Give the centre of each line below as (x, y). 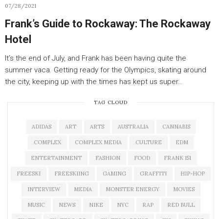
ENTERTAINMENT (56, 158)
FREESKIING (72, 174)
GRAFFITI (153, 174)
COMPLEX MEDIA (98, 142)
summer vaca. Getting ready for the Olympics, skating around (106, 70)
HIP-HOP (193, 174)
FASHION (108, 158)
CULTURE (148, 142)
